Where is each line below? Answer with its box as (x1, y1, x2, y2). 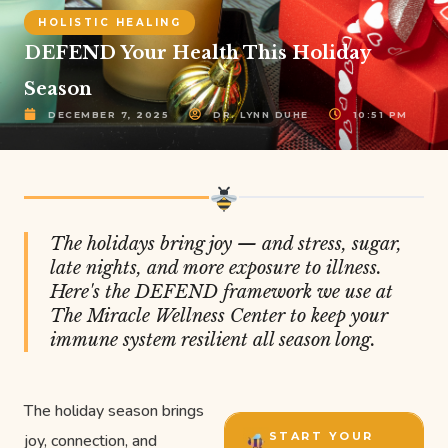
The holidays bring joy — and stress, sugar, (50, 233, 402, 256)
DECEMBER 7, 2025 (48, 108, 169, 120)
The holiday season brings (24, 400, 204, 423)
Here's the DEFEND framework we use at (50, 281, 393, 304)
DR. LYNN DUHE (213, 108, 309, 120)
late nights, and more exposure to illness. (50, 257, 382, 280)
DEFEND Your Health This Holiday (24, 41, 370, 64)
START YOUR (268, 429, 374, 444)
